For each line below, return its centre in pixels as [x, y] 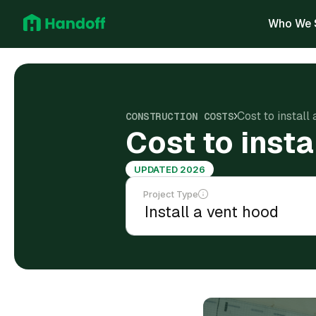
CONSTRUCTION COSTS [180, 116]
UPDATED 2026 [169, 169]
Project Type [170, 194]
